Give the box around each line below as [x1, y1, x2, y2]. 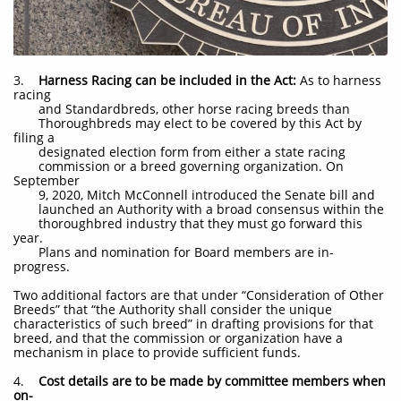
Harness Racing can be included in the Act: [24, 72, 296, 89]
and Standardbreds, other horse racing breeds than [13, 100, 350, 117]
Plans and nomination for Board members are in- [13, 243, 334, 260]
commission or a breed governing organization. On [13, 158, 344, 175]
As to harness [296, 72, 381, 89]
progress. [13, 258, 70, 275]
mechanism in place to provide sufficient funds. [13, 344, 301, 361]
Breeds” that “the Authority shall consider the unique [13, 301, 332, 318]
